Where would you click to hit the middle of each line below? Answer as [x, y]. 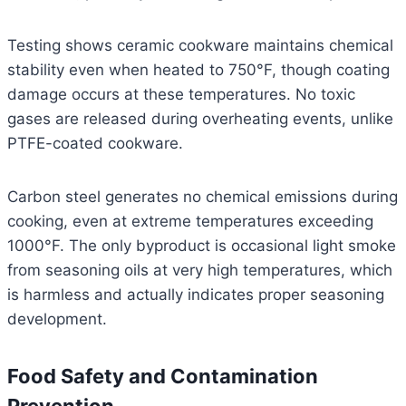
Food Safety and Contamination [163, 377]
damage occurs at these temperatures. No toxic [181, 95]
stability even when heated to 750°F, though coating [198, 70]
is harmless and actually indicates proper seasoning [196, 295]
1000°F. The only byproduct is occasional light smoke [202, 246]
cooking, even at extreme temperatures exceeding [190, 222]
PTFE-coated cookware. [95, 144]
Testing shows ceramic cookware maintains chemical [200, 46]
